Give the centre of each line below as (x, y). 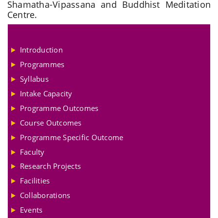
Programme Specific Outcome (72, 137)
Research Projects (51, 166)
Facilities (35, 181)
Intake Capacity (46, 93)
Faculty (32, 152)
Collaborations (45, 195)
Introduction (41, 50)
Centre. (22, 15)
